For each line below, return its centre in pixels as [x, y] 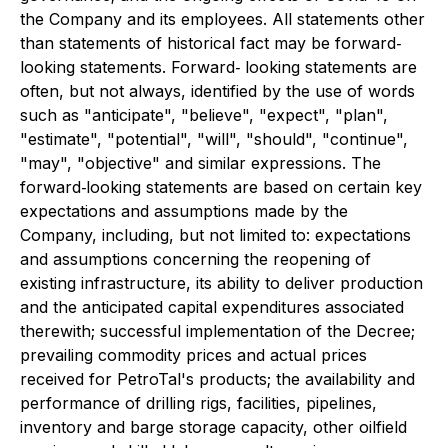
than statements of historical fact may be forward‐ [210, 43]
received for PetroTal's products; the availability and [217, 379]
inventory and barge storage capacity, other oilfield [213, 427]
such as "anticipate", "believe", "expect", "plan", [204, 115]
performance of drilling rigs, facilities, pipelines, [198, 403]
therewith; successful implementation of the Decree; [217, 331]
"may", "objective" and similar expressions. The [200, 163]
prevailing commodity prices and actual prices [193, 355]
